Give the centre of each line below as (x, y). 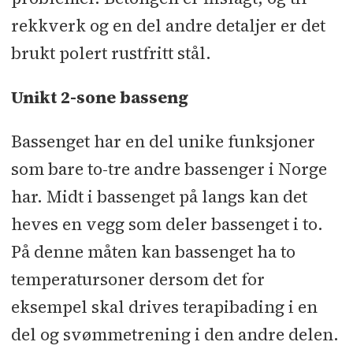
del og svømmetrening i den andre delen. (175, 335)
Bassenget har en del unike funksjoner (163, 142)
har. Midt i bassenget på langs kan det (159, 197)
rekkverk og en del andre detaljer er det (168, 26)
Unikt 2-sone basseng (99, 98)
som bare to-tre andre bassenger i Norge (169, 169)
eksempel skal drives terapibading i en (164, 307)
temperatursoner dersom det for (137, 280)
